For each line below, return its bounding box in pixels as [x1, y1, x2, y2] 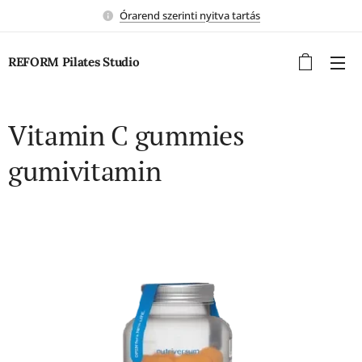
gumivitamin [8, 153, 162, 189]
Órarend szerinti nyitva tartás [120, 7, 260, 23]
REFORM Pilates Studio [8, 54, 140, 69]
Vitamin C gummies [8, 117, 245, 154]
